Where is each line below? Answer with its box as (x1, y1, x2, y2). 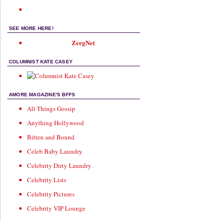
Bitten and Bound (27, 133, 75, 141)
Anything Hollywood (27, 118, 84, 127)
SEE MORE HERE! (9, 26, 54, 31)
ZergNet (72, 38, 95, 47)
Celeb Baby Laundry (27, 147, 82, 156)
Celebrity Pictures (27, 190, 75, 198)
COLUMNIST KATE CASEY (9, 59, 73, 64)
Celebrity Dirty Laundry (27, 161, 91, 170)
